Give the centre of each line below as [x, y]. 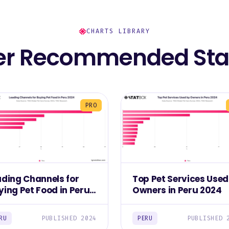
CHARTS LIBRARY [118, 31]
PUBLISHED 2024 [69, 218]
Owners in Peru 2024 [177, 190]
